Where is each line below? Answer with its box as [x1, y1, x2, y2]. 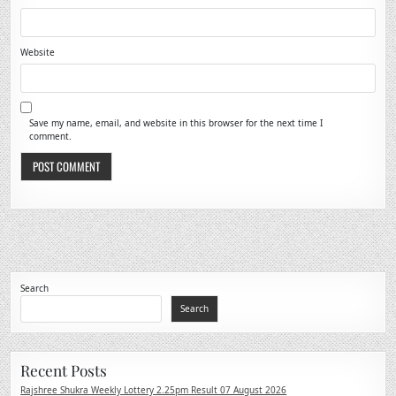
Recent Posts [20, 360, 108, 381]
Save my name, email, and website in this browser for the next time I [29, 116, 324, 129]
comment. [29, 129, 72, 142]
